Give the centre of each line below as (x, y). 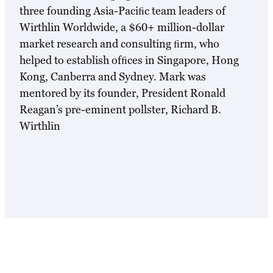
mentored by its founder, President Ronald (122, 93)
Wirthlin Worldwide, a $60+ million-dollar (122, 27)
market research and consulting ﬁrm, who (119, 44)
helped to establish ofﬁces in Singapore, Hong (129, 60)
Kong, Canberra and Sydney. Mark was (113, 77)
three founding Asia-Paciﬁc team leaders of (122, 11)
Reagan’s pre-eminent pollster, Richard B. (120, 110)
